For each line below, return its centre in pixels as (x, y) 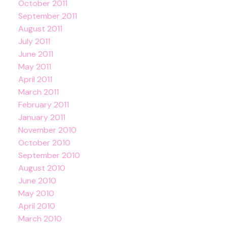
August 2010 (42, 168)
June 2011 (35, 54)
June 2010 (37, 180)
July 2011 (34, 41)
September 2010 (49, 155)
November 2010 (47, 130)
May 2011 (34, 66)
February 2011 (43, 104)
